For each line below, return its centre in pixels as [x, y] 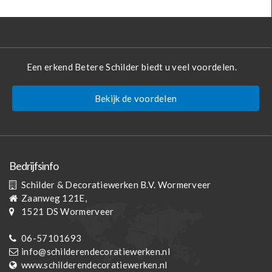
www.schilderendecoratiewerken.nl [94, 265]
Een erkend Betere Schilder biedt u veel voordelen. [136, 67]
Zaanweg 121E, [54, 198]
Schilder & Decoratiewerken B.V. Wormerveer [116, 185]
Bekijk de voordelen [136, 99]
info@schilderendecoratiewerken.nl [96, 252]
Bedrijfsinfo [34, 166]
